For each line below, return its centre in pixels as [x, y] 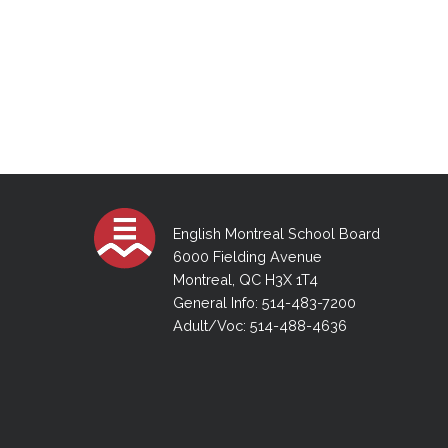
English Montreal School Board [276, 233]
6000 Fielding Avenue [247, 256]
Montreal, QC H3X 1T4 [245, 279]
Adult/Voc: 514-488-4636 [259, 325]
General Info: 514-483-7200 [264, 302]
